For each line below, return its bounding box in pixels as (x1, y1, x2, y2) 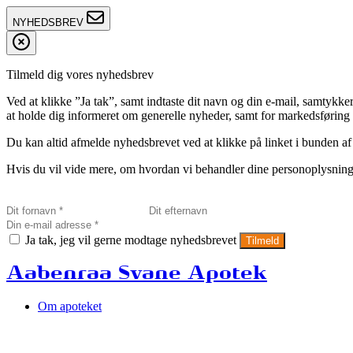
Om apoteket (38, 299, 102, 313)
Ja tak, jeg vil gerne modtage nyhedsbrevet (22, 233, 240, 247)
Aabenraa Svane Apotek (6, 265, 267, 283)
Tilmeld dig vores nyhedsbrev (6, 68, 154, 81)
